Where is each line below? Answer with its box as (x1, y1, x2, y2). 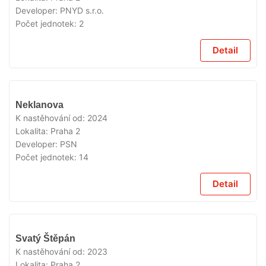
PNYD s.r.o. (60, 5, 104, 15)
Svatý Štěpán (15, 233, 75, 243)
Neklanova (15, 100, 64, 110)
